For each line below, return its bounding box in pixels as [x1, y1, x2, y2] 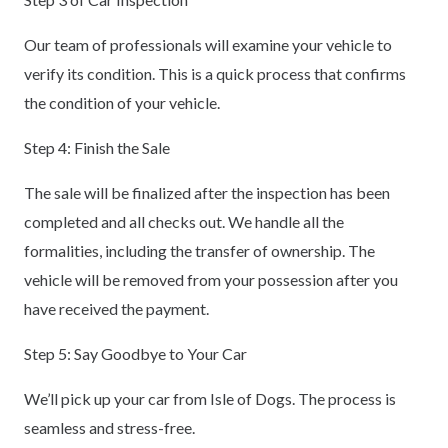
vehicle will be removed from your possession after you [24, 269, 398, 289]
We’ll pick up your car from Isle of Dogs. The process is [24, 388, 396, 408]
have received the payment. [24, 298, 209, 318]
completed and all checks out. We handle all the [24, 211, 344, 231]
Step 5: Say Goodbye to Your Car [24, 343, 247, 363]
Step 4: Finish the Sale [24, 137, 170, 157]
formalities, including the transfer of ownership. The [24, 240, 375, 260]
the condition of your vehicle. [24, 92, 220, 112]
